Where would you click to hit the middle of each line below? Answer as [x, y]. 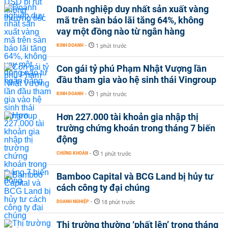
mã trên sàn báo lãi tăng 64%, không [130, 20]
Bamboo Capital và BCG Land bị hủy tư [135, 176]
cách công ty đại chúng [103, 187]
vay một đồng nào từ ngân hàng [121, 31]
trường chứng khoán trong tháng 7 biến [136, 128]
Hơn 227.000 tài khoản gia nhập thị [127, 117]
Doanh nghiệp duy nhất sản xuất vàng [133, 9]
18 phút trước [118, 202]
